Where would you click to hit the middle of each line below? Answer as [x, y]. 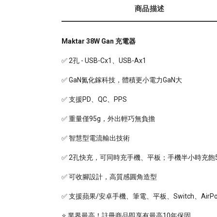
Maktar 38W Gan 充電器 [99, 41]
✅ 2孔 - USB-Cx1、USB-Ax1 [104, 61]
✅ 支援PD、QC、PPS [94, 99]
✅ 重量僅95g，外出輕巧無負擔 [108, 119]
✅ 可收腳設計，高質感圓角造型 [109, 177]
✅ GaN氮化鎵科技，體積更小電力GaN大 [122, 80]
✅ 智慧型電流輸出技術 [96, 138]
